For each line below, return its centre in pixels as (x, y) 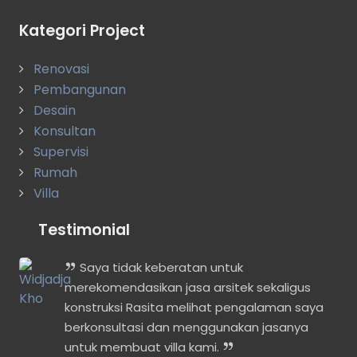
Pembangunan (80, 90)
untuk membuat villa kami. (143, 347)
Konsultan (65, 131)
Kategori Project (82, 31)
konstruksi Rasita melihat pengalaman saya (194, 307)
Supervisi (61, 152)
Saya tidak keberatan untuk (160, 267)
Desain (55, 110)
